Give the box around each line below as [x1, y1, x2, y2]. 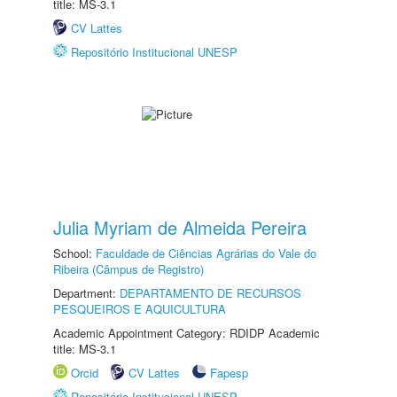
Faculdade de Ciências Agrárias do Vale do [96, 245, 316, 261]
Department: [53, 284, 120, 301]
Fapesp [210, 364, 248, 381]
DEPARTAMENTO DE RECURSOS [120, 284, 301, 301]
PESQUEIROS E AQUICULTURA [53, 300, 226, 317]
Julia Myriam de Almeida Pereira [53, 214, 307, 240]
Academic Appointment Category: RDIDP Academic [53, 324, 320, 341]
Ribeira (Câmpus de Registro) [53, 261, 204, 277]
